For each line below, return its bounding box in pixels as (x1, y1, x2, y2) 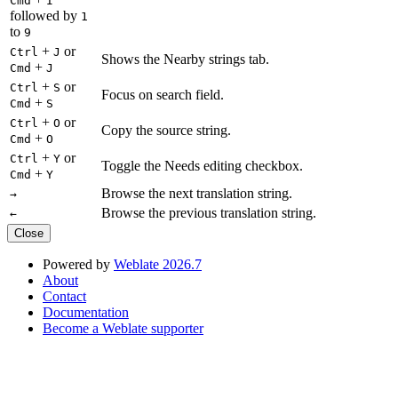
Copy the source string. (101, 122, 231, 138)
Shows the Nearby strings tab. (101, 51, 269, 67)
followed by (10, 7, 81, 23)
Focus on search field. (101, 86, 224, 102)
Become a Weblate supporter (43, 320, 203, 336)
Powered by (43, 256, 114, 272)
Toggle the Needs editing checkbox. (101, 157, 303, 173)
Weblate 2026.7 (114, 256, 202, 272)
